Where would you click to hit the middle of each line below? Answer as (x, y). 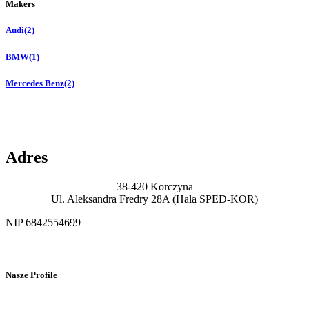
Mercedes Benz (35, 83)
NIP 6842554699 (43, 222)
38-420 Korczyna (154, 186)
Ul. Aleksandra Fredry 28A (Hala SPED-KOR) (154, 199)
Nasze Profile (31, 275)
